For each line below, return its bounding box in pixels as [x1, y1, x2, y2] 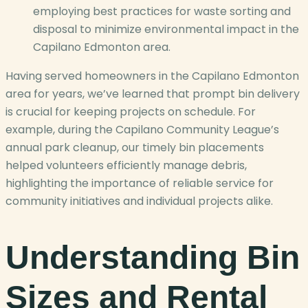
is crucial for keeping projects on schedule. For [5, 104, 256, 120]
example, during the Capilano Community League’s [5, 122, 279, 138]
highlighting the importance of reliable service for [5, 175, 274, 192]
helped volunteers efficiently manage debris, [5, 157, 247, 174]
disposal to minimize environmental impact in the [33, 21, 299, 38]
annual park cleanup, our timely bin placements [5, 140, 264, 156]
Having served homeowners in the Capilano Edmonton [5, 68, 299, 85]
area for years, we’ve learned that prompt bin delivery [5, 86, 300, 102]
